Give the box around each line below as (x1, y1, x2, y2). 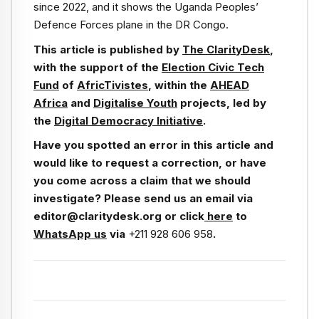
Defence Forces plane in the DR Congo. (33, 18, 229, 32)
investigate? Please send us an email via (33, 191, 253, 205)
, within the (148, 78, 210, 92)
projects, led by (177, 95, 266, 110)
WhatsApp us (33, 226, 107, 241)
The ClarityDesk (182, 42, 270, 56)
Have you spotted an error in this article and (33, 137, 273, 152)
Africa (33, 95, 68, 110)
